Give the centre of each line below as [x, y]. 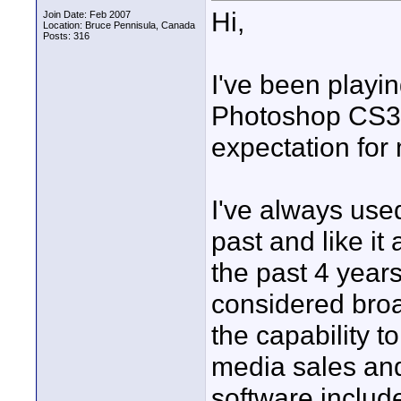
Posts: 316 [66, 36]
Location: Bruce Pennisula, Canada [119, 25]
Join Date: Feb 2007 [87, 14]
